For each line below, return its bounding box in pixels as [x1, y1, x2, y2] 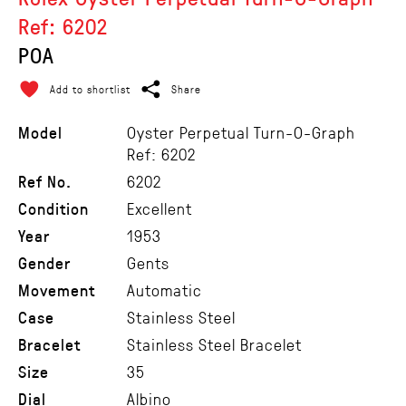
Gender [18, 251, 71, 274]
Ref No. [18, 169, 72, 192]
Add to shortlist [50, 81, 130, 96]
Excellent [127, 197, 192, 219]
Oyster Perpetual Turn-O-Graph [127, 121, 355, 143]
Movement [18, 278, 95, 301]
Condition [18, 197, 89, 219]
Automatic [127, 278, 202, 301]
